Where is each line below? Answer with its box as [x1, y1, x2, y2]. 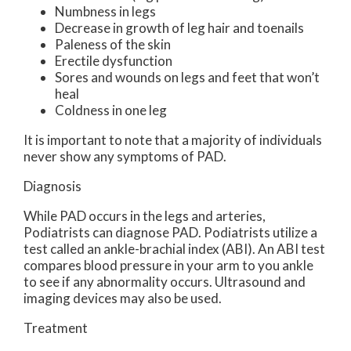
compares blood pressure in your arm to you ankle [24, 257, 313, 274]
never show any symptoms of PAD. [24, 148, 226, 165]
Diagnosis [24, 178, 81, 195]
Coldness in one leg [55, 102, 167, 119]
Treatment [24, 320, 88, 337]
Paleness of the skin [55, 36, 171, 53]
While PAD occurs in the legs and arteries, [24, 208, 266, 225]
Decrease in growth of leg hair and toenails [55, 20, 304, 37]
